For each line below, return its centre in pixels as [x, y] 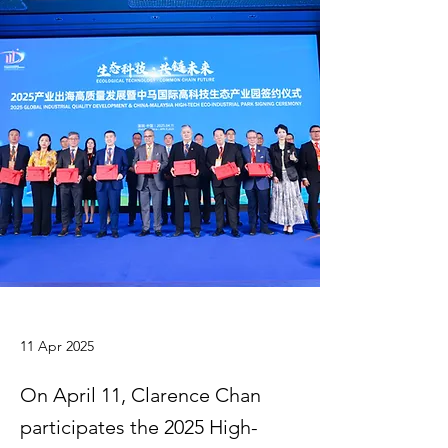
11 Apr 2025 [57, 346]
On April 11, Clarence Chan [140, 395]
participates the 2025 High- [139, 427]
